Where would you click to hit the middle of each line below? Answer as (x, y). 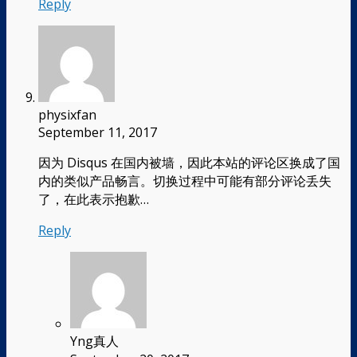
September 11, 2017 (98, 132)
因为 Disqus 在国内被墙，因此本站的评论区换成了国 (189, 162)
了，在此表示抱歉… (94, 199)
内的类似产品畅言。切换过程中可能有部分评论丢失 (185, 180)
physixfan (67, 114)
